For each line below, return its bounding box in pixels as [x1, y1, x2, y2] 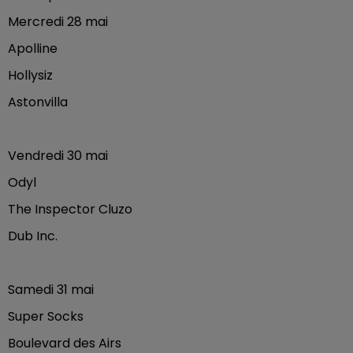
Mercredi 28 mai [8, 13, 108, 31]
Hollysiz [8, 66, 53, 84]
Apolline [8, 39, 58, 58]
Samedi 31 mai [8, 281, 94, 299]
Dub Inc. [8, 227, 58, 245]
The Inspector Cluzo [8, 200, 132, 218]
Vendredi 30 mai [8, 147, 108, 165]
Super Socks [8, 307, 84, 325]
